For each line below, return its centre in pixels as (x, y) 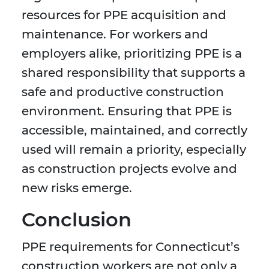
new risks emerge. (77, 188)
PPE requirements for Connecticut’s (131, 247)
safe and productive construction (123, 92)
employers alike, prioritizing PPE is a (132, 54)
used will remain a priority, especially (134, 150)
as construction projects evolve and (129, 169)
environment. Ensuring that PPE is (127, 111)
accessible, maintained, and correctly (134, 131)
